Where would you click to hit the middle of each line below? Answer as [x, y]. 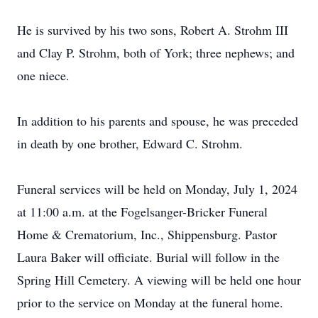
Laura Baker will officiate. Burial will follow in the [148, 257]
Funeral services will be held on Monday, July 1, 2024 [157, 189]
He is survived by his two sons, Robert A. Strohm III [153, 30]
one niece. [43, 75]
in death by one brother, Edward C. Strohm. [130, 143]
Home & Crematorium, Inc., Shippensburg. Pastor [147, 234]
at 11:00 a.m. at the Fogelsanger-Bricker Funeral [142, 212]
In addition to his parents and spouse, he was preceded [158, 121]
